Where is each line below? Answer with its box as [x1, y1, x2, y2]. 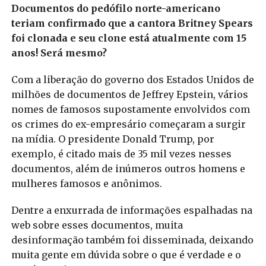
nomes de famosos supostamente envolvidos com [11, 103, 250, 115]
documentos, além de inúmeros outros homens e [11, 162, 245, 175]
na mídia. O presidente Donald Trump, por [11, 132, 214, 145]
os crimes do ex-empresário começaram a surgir [11, 118, 246, 130]
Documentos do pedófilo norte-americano [11, 2, 220, 14]
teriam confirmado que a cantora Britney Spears [11, 17, 253, 29]
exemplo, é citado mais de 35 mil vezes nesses [11, 147, 232, 160]
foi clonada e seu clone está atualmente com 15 [11, 31, 246, 44]
